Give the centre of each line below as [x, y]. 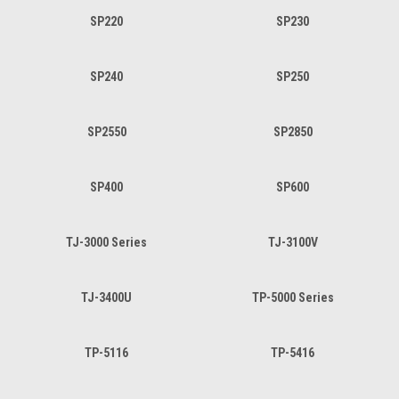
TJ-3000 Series [106, 242]
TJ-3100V [293, 242]
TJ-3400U [106, 297]
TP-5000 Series [293, 297]
